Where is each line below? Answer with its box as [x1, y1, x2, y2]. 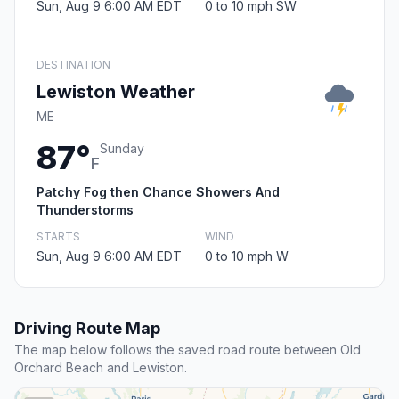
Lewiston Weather [37, 81, 195, 103]
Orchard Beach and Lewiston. [14, 360, 187, 376]
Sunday [100, 141, 144, 157]
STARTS [37, 230, 80, 244]
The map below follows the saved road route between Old [14, 342, 361, 358]
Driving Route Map [14, 319, 160, 338]
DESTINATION [37, 58, 110, 72]
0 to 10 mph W [205, 248, 289, 265]
